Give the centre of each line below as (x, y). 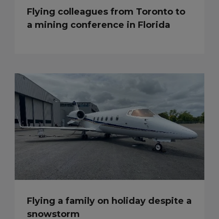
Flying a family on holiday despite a (109, 201)
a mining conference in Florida (99, 25)
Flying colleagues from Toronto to (106, 11)
